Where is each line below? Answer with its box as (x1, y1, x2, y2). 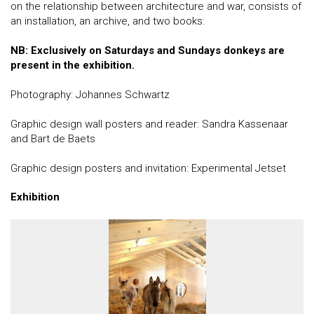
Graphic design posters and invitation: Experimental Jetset (11, 162, 289, 175)
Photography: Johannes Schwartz (11, 88, 170, 101)
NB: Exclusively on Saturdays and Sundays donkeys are (11, 44, 285, 57)
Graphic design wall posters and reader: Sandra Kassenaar (11, 118, 288, 130)
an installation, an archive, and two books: (11, 15, 205, 27)
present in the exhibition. (11, 59, 140, 71)
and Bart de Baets (11, 132, 95, 145)
